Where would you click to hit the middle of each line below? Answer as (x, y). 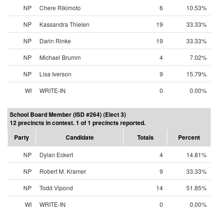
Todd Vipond (56, 188)
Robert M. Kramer (63, 171)
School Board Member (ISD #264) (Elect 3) (68, 114)
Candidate (80, 137)
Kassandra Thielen (64, 24)
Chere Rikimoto (60, 8)
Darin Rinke (55, 41)
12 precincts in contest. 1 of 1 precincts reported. (78, 123)
